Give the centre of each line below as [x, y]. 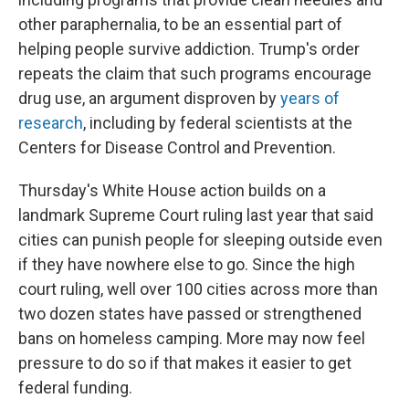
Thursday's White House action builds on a [172, 190]
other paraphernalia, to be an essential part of [180, 24]
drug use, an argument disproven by [149, 98]
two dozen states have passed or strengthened [190, 313]
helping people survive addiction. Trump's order [189, 48]
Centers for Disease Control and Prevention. [177, 147]
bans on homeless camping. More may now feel [192, 338]
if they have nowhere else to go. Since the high [187, 264]
